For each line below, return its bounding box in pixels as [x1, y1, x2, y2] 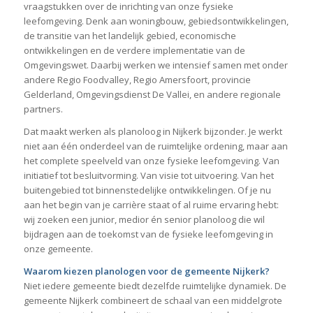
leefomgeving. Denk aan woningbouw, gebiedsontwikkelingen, [23, 14, 289, 27]
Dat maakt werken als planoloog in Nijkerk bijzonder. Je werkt [23, 124, 282, 138]
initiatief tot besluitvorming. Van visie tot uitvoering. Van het [23, 168, 274, 182]
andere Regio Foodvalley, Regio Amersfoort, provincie [23, 73, 251, 86]
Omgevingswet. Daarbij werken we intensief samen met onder [23, 58, 288, 71]
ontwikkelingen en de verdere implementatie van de [23, 43, 245, 57]
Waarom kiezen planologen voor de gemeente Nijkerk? [23, 264, 270, 277]
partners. [23, 102, 63, 115]
